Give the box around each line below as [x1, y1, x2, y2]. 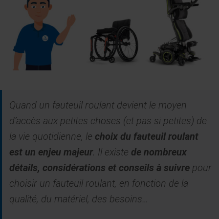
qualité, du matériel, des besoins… [9, 193, 149, 205]
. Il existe [93, 146, 131, 158]
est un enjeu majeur [9, 146, 93, 158]
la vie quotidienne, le [9, 130, 95, 142]
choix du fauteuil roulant [95, 130, 198, 142]
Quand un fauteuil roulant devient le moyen [9, 99, 187, 111]
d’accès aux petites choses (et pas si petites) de [9, 114, 207, 127]
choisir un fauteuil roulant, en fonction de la [9, 177, 188, 189]
